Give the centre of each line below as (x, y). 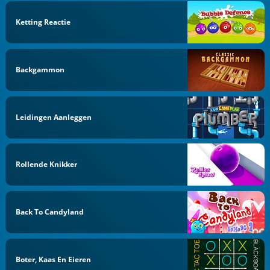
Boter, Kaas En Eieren (54, 259)
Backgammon (40, 69)
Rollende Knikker (47, 165)
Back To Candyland (50, 212)
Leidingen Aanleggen (54, 117)
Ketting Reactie (43, 22)
